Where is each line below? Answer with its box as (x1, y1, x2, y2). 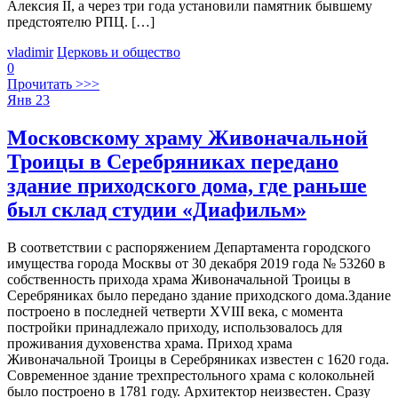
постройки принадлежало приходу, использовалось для (7, 320, 342, 336)
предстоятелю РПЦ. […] (7, 14, 155, 30)
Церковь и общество (57, 44, 180, 60)
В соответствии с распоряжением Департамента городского (7, 240, 370, 256)
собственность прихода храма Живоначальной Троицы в (7, 272, 351, 288)
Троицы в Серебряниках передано (7, 150, 338, 174)
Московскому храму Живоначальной (7, 126, 368, 150)
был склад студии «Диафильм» (7, 198, 306, 222)
